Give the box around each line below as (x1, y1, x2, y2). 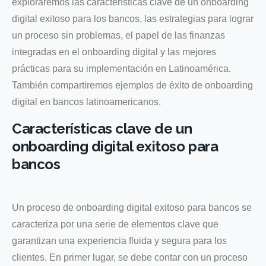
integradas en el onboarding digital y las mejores (12, 46, 216, 57)
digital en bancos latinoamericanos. (12, 96, 161, 107)
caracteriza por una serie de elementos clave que (12, 218, 218, 229)
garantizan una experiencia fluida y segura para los (12, 235, 227, 246)
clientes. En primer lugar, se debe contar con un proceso (12, 252, 248, 262)
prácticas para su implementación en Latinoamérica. (12, 63, 231, 74)
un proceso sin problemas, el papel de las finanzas (12, 30, 225, 40)
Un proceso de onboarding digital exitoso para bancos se (12, 202, 252, 213)
